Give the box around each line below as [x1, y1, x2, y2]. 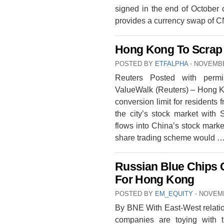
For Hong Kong [115, 173, 194, 186]
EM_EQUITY [155, 190, 193, 198]
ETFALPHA [155, 60, 188, 68]
